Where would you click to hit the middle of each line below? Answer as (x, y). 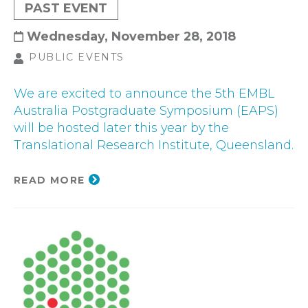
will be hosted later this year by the (121, 127)
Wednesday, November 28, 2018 (131, 36)
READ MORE (49, 180)
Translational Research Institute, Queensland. (154, 144)
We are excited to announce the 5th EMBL (144, 93)
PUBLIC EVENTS (77, 57)
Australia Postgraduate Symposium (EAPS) (146, 110)
